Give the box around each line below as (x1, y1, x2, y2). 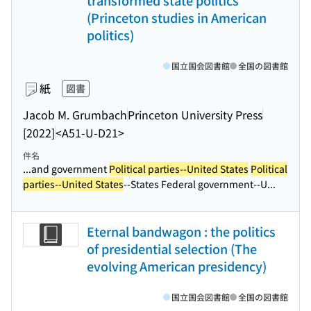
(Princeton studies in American (87, 8, 267, 26)
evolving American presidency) (87, 257, 267, 275)
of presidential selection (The (87, 239, 257, 258)
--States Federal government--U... (124, 177, 276, 191)
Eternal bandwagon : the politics (87, 222, 276, 240)
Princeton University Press (128, 106, 262, 123)
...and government (23, 162, 109, 176)
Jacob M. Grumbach (23, 106, 127, 123)
